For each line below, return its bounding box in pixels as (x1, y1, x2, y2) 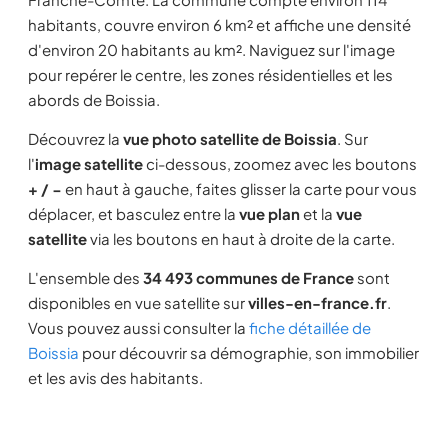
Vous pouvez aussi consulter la (28, 318, 249, 337)
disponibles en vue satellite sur (28, 293, 248, 312)
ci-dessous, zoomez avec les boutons (143, 154, 417, 173)
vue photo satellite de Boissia (123, 129, 337, 148)
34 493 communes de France (143, 268, 354, 287)
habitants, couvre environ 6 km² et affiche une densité (28, 15, 411, 34)
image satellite (35, 154, 143, 173)
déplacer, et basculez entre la (28, 204, 239, 223)
